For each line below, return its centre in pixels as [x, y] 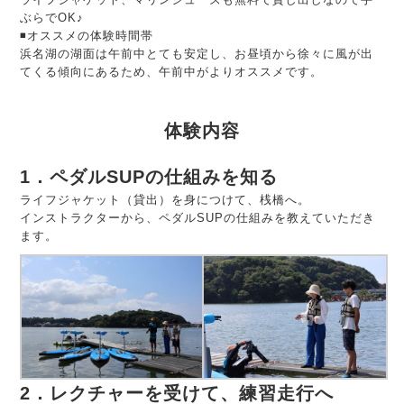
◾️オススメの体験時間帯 [87, 36]
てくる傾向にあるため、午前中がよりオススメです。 [172, 72]
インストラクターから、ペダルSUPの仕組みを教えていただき [198, 218]
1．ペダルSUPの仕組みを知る [149, 177]
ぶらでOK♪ [52, 18]
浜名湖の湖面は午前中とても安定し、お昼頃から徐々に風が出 [197, 54]
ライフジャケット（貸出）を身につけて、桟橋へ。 [165, 200]
